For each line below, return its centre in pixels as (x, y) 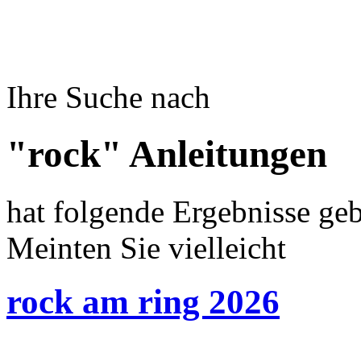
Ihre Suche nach (108, 97)
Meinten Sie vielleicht (146, 247)
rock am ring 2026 (143, 301)
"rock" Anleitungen (167, 154)
